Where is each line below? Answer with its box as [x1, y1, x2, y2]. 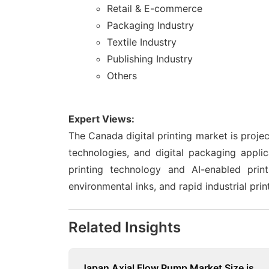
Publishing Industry [107, 53, 193, 65]
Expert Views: [68, 113, 134, 125]
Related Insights [68, 219, 181, 237]
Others [107, 70, 137, 82]
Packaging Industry [107, 19, 194, 32]
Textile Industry [107, 36, 177, 49]
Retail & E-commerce [107, 2, 202, 15]
